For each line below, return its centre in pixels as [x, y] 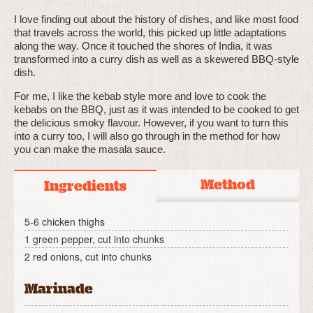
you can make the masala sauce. [90, 149]
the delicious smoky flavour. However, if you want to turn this [151, 122]
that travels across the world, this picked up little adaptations [150, 32]
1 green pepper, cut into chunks [94, 239]
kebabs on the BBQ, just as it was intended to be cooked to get [156, 109]
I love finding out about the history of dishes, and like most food [156, 19]
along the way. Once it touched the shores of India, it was [143, 45]
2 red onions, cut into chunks [88, 256]
